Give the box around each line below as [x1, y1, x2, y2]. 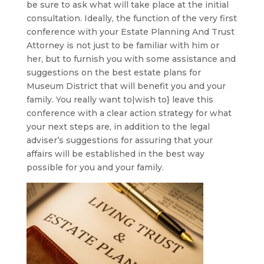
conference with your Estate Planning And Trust [26, 27, 235, 37]
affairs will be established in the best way [26, 148, 204, 159]
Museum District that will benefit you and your [26, 81, 226, 91]
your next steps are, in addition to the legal [26, 121, 210, 132]
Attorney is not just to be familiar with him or [26, 40, 219, 51]
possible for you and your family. [26, 162, 164, 173]
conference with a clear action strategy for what [26, 108, 232, 118]
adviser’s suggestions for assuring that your [26, 135, 213, 146]
